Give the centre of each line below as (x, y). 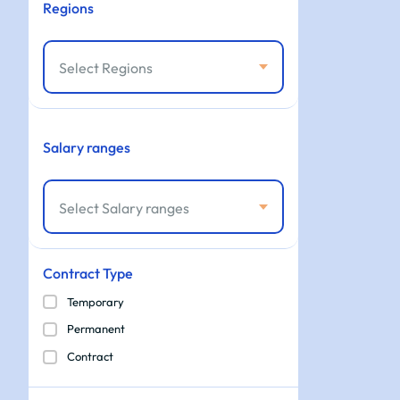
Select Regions (106, 68)
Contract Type (88, 273)
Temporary (96, 301)
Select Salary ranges (124, 208)
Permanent (96, 329)
